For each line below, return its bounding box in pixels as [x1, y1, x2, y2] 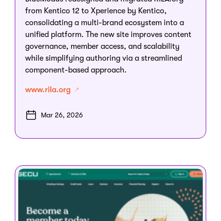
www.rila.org [25, 85, 73, 94]
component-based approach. [25, 65, 127, 74]
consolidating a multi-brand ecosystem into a [25, 18, 184, 27]
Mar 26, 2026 [41, 110, 83, 119]
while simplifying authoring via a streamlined [25, 53, 182, 63]
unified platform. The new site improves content [25, 30, 191, 39]
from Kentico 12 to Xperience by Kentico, [25, 6, 167, 15]
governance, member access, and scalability [25, 41, 180, 51]
